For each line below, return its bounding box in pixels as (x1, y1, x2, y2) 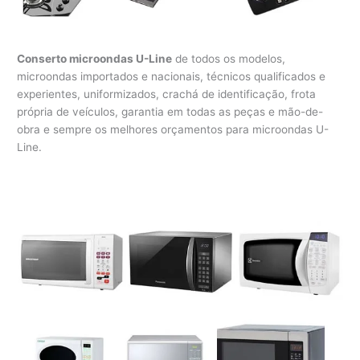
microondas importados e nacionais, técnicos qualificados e (17, 69, 326, 83)
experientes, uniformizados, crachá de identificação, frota (17, 87, 317, 100)
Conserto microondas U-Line (17, 51, 173, 65)
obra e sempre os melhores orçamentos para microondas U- (17, 122, 329, 136)
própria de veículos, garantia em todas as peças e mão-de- (17, 104, 324, 118)
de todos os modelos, (172, 51, 286, 65)
